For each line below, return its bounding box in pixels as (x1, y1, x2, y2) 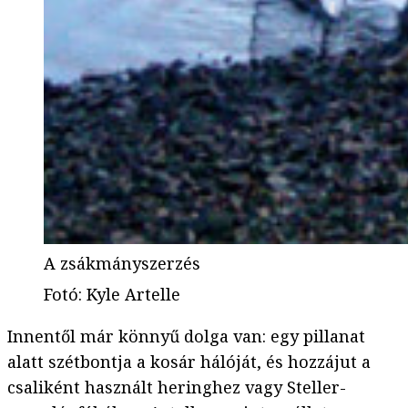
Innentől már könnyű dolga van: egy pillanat (7, 325, 365, 348)
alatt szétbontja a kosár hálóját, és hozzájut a (7, 351, 371, 373)
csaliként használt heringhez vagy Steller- (7, 376, 346, 399)
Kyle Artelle (87, 283, 180, 306)
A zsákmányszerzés (44, 252, 200, 275)
